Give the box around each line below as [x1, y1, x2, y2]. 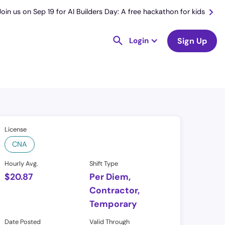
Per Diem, [89, 171, 131, 183]
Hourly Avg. [5, 159, 39, 168]
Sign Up [177, 35, 207, 46]
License [5, 125, 27, 134]
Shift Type [89, 159, 119, 168]
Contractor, [89, 185, 140, 196]
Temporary [89, 198, 138, 210]
